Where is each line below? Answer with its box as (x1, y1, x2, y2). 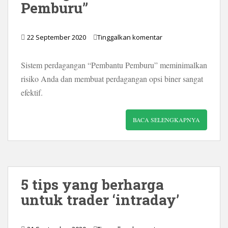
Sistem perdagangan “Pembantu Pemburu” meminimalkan (21, 59, 207, 70)
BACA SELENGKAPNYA (133, 115, 200, 124)
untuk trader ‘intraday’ (21, 190, 179, 209)
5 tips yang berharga (21, 175, 164, 194)
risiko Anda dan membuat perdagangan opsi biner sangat (21, 73, 203, 84)
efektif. (21, 87, 43, 98)
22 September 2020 (27, 32, 86, 42)
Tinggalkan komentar (97, 32, 162, 42)
